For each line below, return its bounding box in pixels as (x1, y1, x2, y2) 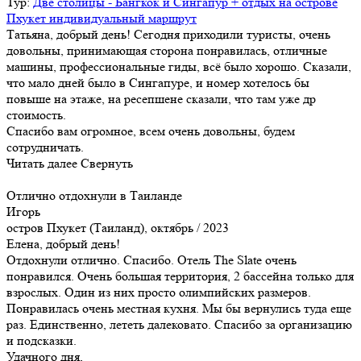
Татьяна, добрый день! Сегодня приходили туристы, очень (6, 26, 330, 42)
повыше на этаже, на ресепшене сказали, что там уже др (6, 90, 316, 106)
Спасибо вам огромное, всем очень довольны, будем (6, 122, 295, 139)
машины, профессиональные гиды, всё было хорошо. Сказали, (6, 58, 351, 74)
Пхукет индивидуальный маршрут (6, 10, 197, 26)
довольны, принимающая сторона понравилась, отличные (6, 42, 327, 58)
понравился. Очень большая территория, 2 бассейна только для (6, 268, 354, 284)
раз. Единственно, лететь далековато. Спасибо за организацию (6, 316, 352, 332)
